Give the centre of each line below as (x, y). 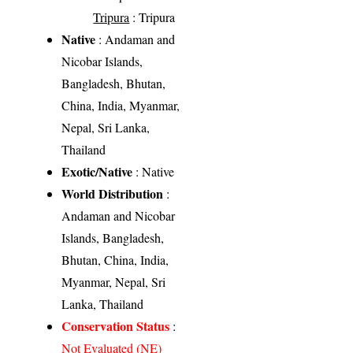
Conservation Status (116, 326)
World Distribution (113, 194)
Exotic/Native (97, 172)
